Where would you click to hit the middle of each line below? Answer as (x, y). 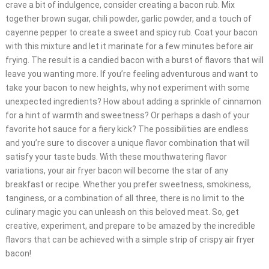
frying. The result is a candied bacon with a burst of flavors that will (134, 60)
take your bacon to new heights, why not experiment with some (127, 88)
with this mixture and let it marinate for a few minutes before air (129, 47)
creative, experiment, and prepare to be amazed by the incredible (130, 226)
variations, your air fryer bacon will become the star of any (116, 171)
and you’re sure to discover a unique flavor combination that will (127, 143)
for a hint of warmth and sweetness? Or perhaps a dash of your (127, 116)
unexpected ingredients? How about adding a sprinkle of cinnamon (133, 102)
